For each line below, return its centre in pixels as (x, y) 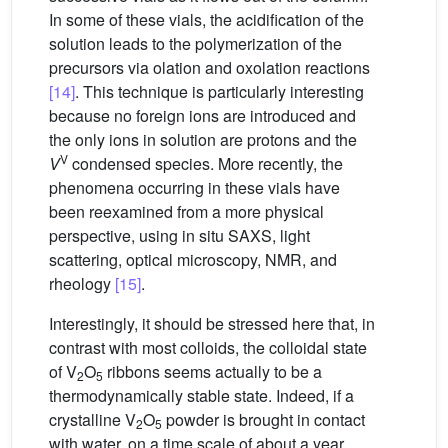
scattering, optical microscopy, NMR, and (193, 259)
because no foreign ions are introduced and (202, 115)
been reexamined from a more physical (186, 211)
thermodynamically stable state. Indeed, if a (201, 395)
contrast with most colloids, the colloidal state (208, 347)
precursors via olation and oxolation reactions (209, 67)
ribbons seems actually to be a (212, 371)
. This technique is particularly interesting (219, 91)
